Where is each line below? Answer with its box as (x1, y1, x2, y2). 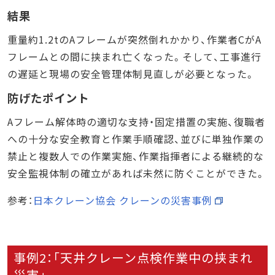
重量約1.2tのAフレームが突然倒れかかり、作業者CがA (7, 31, 261, 47)
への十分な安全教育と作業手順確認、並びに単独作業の (7, 131, 264, 146)
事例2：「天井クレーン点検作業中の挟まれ (14, 248, 253, 266)
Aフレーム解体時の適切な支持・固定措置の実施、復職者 (7, 114, 265, 129)
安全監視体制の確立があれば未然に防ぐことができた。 (7, 165, 266, 180)
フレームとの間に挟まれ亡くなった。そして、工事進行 (7, 48, 261, 64)
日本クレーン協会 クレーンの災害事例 (33, 192, 212, 207)
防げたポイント (7, 89, 89, 106)
